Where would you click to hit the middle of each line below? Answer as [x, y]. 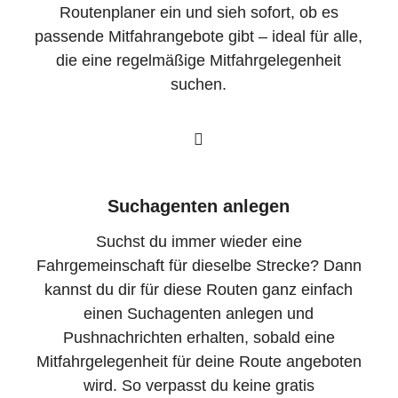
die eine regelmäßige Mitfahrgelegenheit [199, 61]
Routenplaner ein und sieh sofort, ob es [199, 13]
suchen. [199, 85]
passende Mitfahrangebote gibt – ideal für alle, [199, 37]
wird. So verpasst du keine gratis [199, 385]
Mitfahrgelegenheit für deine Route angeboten [199, 361]
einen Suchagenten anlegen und [199, 313]
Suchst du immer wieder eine [199, 241]
